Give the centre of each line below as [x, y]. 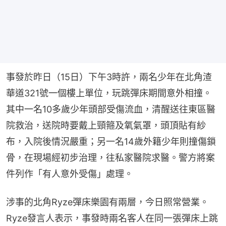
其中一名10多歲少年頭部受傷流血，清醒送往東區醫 [111, 109]
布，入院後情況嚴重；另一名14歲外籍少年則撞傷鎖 [111, 141]
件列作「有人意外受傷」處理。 [70, 174]
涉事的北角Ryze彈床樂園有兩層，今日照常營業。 [107, 202]
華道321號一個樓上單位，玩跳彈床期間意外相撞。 [109, 93]
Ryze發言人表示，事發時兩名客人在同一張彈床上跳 [112, 218]
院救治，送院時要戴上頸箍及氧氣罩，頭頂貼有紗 [106, 125]
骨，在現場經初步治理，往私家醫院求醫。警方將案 [110, 157]
